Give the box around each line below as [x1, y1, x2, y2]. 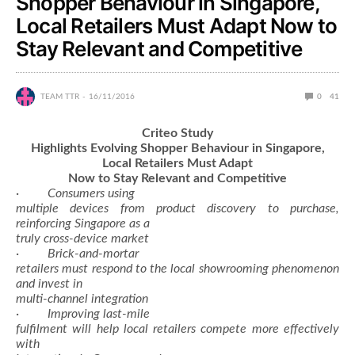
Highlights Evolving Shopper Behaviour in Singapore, [30, 141, 325, 155]
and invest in [16, 277, 82, 290]
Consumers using [48, 186, 135, 200]
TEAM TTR [40, 92, 79, 101]
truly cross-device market [16, 231, 149, 245]
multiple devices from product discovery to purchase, [16, 201, 339, 215]
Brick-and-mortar [48, 246, 139, 260]
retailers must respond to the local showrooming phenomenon [16, 261, 339, 275]
